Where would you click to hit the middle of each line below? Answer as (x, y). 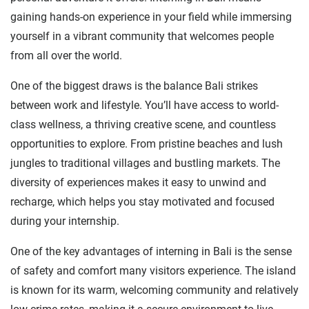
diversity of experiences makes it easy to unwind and (138, 182)
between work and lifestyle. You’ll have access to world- (144, 105)
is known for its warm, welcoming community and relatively (154, 290)
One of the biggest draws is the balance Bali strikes (134, 86)
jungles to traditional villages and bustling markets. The (145, 163)
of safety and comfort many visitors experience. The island (153, 270)
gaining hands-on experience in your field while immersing (151, 17)
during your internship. (65, 221)
